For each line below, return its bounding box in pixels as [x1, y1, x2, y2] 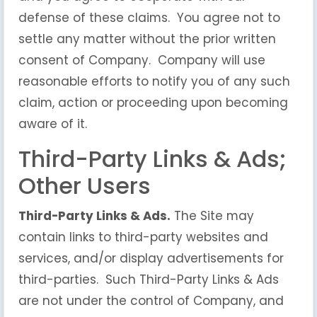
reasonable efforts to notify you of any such [18, 73, 290, 90]
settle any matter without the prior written [18, 30, 276, 47]
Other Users [18, 170, 151, 202]
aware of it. [18, 115, 87, 132]
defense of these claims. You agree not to [18, 9, 280, 26]
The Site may [171, 207, 254, 224]
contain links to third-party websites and [18, 229, 268, 246]
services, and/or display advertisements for [18, 250, 284, 267]
